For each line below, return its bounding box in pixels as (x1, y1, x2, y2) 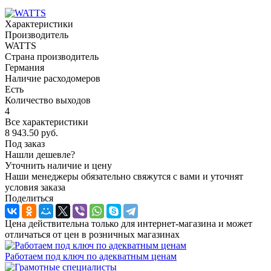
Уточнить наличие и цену (5, 160, 112, 171)
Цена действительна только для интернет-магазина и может (5, 218, 252, 229)
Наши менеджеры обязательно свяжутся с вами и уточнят (5, 171, 243, 181)
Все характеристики (5, 116, 88, 127)
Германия (5, 62, 44, 73)
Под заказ (5, 138, 45, 149)
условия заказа (5, 181, 65, 192)
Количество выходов (5, 94, 91, 105)
